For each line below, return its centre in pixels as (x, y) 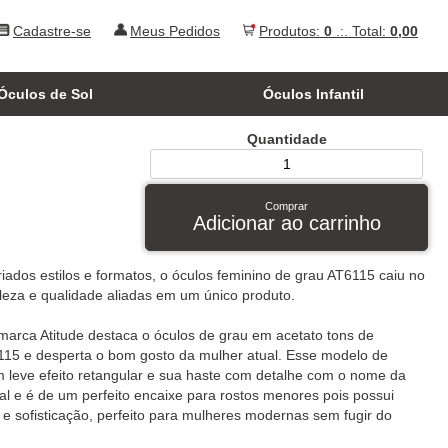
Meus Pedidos (175, 31)
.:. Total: (361, 31)
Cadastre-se (52, 31)
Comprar (287, 206)
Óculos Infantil (314, 94)
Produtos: (291, 31)
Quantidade (286, 139)
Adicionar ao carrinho (286, 223)
